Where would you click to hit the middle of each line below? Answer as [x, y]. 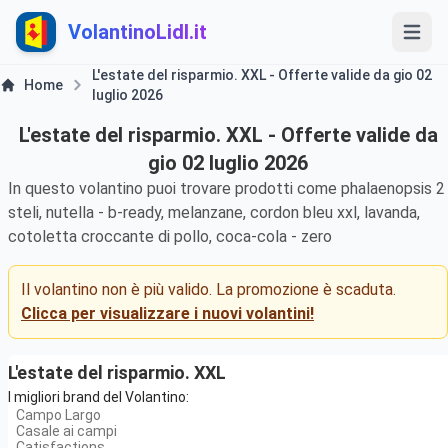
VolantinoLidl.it [137, 32]
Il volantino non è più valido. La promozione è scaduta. [208, 289]
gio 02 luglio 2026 [228, 163]
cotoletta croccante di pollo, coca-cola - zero [170, 236]
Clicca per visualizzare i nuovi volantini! [167, 313]
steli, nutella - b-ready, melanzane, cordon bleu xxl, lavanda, [214, 212]
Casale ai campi [66, 431]
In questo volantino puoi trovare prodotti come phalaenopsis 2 [226, 188]
